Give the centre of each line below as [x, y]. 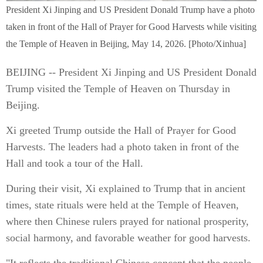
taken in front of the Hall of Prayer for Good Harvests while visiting [131, 27]
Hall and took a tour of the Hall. [75, 163]
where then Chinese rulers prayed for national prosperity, [127, 221]
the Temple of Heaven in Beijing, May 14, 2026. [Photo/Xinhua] [126, 44]
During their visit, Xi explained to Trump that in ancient [126, 188]
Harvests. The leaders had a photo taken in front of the [122, 147]
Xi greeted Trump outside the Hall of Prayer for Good [121, 130]
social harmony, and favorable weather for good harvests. [128, 238]
